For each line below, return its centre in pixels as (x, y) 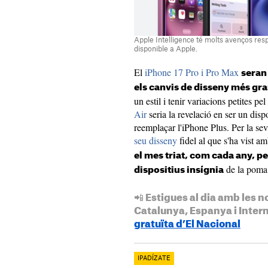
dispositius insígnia (179, 170)
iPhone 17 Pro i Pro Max (192, 72)
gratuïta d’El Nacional (187, 225)
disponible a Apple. (166, 49)
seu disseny (156, 141)
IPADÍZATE (154, 259)
